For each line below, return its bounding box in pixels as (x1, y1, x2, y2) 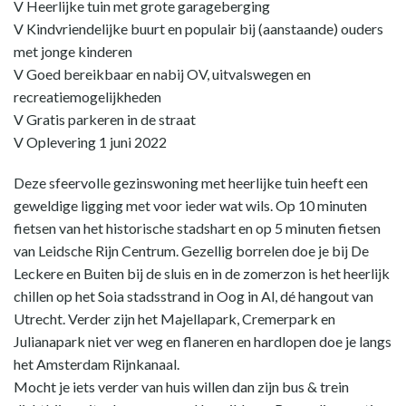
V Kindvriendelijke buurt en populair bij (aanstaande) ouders (14, 20, 383, 37)
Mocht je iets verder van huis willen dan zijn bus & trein (14, 378, 349, 395)
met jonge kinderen (14, 43, 132, 60)
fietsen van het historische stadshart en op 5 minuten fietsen (14, 219, 381, 237)
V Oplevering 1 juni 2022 (14, 133, 167, 150)
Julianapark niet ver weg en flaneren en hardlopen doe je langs (14, 333, 391, 350)
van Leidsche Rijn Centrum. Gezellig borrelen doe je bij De (14, 242, 369, 259)
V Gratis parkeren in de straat (14, 111, 196, 128)
